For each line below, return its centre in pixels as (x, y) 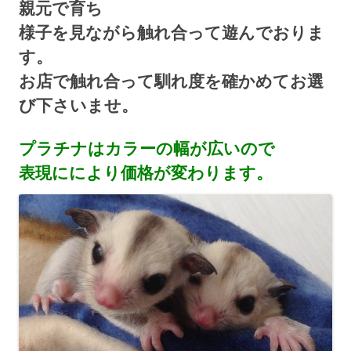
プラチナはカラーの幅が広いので (147, 148)
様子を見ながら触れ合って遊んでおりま (172, 33)
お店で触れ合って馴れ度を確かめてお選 (171, 81)
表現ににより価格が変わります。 (146, 173)
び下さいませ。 (78, 105)
